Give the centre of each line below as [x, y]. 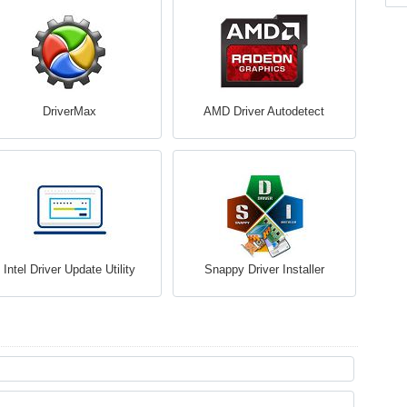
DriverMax [69, 111]
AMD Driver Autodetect [264, 111]
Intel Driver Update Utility [69, 269]
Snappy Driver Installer [264, 269]
